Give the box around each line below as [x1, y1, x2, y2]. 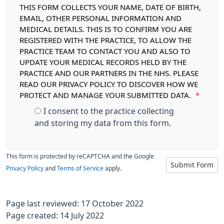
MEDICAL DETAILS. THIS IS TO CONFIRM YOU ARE [19, 25, 192, 33]
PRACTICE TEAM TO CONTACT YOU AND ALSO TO [19, 47, 190, 55]
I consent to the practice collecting [43, 107, 174, 115]
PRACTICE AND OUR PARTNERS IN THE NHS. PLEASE [19, 69, 198, 77]
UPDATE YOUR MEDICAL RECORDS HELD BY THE [19, 58, 186, 66]
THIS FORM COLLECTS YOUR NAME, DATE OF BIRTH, [19, 3, 201, 11]
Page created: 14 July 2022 [6, 211, 104, 219]
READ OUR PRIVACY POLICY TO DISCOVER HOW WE [19, 80, 198, 88]
